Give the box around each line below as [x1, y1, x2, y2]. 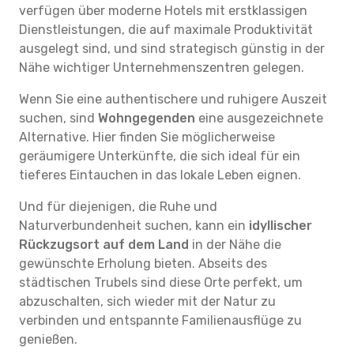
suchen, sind [19, 111, 98, 126]
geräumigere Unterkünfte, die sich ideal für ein [19, 149, 300, 164]
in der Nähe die [189, 237, 281, 252]
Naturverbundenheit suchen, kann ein [19, 218, 249, 233]
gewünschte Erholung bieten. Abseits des [19, 256, 267, 271]
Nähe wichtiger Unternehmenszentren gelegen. [19, 60, 304, 75]
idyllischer [249, 218, 312, 233]
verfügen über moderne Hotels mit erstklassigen [19, 3, 307, 18]
